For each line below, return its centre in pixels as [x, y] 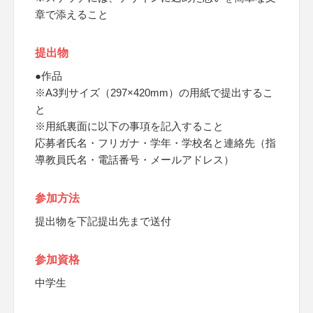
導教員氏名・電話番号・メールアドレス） [134, 160]
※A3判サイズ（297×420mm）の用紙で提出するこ [154, 93]
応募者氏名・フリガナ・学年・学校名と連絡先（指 [155, 143]
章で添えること [72, 14]
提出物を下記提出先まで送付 [103, 221]
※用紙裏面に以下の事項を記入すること [129, 126]
